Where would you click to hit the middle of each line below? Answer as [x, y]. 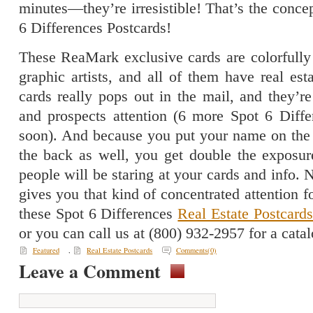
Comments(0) [196, 250]
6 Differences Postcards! [95, 28]
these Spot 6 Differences [98, 213]
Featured [46, 250]
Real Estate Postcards [120, 250]
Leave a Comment [89, 271]
